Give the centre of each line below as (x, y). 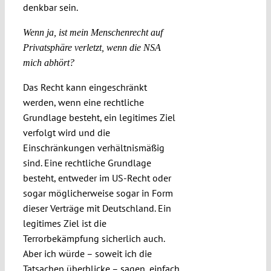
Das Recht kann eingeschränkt (85, 87)
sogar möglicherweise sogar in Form (98, 193)
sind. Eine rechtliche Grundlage (87, 163)
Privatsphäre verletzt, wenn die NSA (92, 48)
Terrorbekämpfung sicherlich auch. (93, 239)
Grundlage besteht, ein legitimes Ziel (99, 118)
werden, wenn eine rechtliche (83, 103)
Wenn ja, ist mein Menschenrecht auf (93, 33)
